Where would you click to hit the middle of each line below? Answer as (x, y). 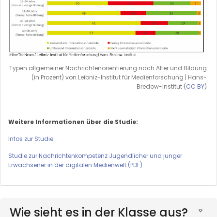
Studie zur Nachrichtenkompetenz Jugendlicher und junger (95, 155)
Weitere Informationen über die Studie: (73, 122)
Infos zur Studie (31, 139)
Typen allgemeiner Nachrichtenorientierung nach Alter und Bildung (108, 68)
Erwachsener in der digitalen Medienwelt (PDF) (75, 165)
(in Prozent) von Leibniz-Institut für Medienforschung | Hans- (119, 77)
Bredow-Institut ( (161, 86)
